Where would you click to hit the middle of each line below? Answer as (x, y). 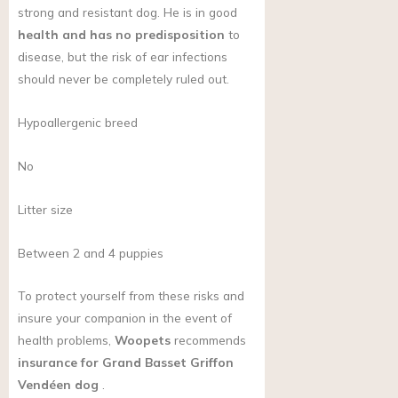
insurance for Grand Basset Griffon (126, 362)
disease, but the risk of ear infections (123, 56)
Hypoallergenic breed (78, 122)
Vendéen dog (58, 385)
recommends (208, 340)
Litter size (45, 209)
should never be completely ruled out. (123, 78)
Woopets (143, 340)
